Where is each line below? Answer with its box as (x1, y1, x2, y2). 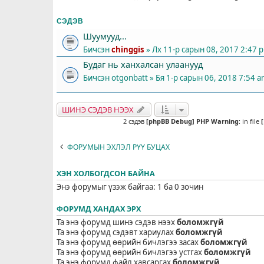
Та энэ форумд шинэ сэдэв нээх (57, 216, 177, 227)
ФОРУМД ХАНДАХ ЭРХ (57, 203, 141, 214)
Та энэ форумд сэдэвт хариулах (57, 226, 176, 237)
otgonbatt (111, 72, 148, 83)
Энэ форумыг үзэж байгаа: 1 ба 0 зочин (57, 181, 203, 192)
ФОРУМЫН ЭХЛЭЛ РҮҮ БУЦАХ (67, 141, 170, 152)
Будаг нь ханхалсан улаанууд (83, 58, 203, 70)
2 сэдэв (123, 116, 146, 126)
